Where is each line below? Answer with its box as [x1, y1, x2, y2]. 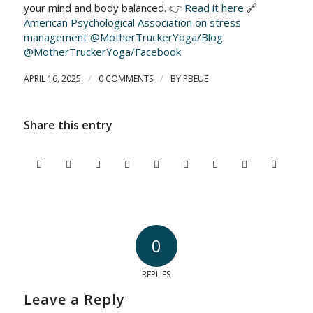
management [23, 30, 87, 44]
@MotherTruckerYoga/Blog [89, 30, 223, 44]
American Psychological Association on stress [23, 15, 241, 29]
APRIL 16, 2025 [23, 73, 81, 85]
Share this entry [23, 117, 112, 133]
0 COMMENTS [98, 73, 153, 85]
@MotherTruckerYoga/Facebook [23, 45, 181, 59]
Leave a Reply [23, 290, 125, 309]
